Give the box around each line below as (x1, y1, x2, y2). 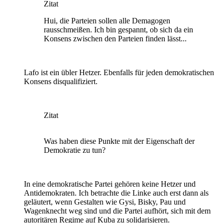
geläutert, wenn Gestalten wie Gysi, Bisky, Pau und (24, 198, 186, 207)
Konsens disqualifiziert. (24, 77, 98, 86)
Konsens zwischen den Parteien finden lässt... (44, 34, 187, 43)
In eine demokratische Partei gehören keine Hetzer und (24, 180, 196, 189)
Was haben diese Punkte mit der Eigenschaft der (44, 137, 195, 146)
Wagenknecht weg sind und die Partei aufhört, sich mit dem (24, 207, 211, 216)
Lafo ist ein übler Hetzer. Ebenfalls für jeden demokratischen (24, 68, 214, 77)
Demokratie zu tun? (44, 146, 106, 155)
